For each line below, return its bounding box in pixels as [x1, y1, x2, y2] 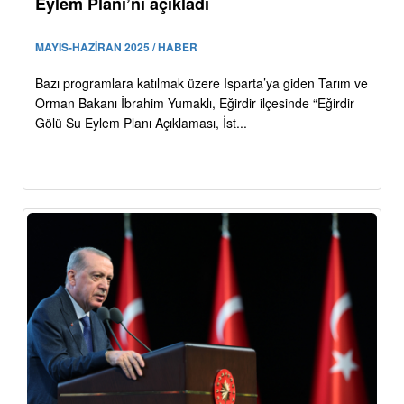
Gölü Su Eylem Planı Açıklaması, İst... [35, 114, 247, 133]
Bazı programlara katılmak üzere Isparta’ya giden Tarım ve [35, 74, 368, 93]
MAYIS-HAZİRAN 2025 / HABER [35, 39, 197, 56]
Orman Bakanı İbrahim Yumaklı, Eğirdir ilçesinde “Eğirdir [35, 94, 354, 113]
